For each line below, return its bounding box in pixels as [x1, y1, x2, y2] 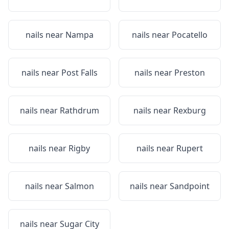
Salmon [64, 180, 94, 192]
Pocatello [172, 29, 208, 40]
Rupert [176, 143, 203, 154]
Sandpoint [170, 180, 210, 192]
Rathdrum [59, 105, 99, 116]
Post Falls [61, 67, 98, 78]
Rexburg [173, 105, 206, 116]
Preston [174, 67, 205, 78]
